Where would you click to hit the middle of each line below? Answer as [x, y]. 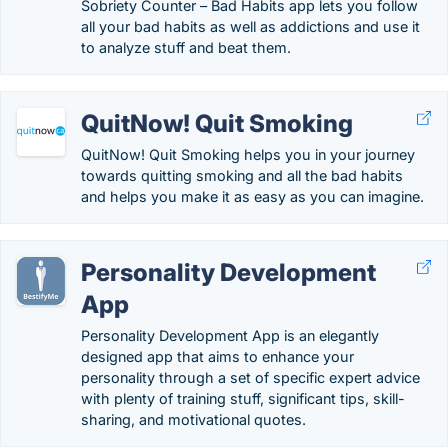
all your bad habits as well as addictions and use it [250, 26]
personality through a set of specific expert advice [250, 377]
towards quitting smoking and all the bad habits [242, 175]
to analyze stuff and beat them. [186, 47]
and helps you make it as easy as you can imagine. [252, 196]
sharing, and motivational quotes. [193, 419]
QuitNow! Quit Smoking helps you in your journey [248, 154]
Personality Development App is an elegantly [230, 335]
